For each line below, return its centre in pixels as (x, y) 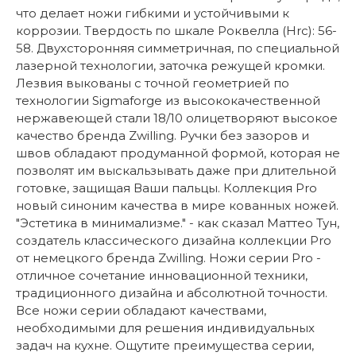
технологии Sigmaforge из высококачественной (168, 101)
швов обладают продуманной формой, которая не (178, 153)
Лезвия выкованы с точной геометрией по (153, 83)
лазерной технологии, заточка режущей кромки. (170, 66)
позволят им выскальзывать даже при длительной (176, 170)
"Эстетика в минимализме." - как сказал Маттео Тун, (178, 223)
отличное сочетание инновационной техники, (162, 275)
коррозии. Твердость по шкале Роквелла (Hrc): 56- (176, 31)
